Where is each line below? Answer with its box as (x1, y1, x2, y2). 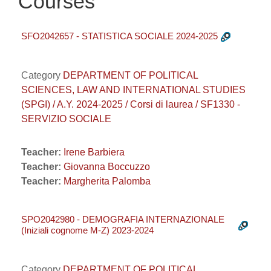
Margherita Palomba (64, 176, 151, 186)
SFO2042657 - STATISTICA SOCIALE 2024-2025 (21, 31, 218, 41)
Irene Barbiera (64, 147, 125, 157)
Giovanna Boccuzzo (64, 162, 150, 172)
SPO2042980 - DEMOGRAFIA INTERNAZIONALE (21, 214, 224, 224)
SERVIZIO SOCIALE (21, 114, 111, 124)
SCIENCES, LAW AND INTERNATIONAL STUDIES (21, 85, 246, 95)
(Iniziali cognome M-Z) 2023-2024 (21, 225, 154, 235)
